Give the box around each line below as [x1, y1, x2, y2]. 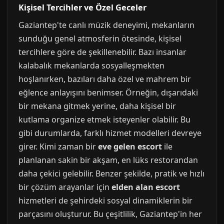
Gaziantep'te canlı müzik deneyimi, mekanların [18, 19, 194, 30]
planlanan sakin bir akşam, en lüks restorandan [18, 154, 198, 165]
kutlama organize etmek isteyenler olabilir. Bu [18, 114, 190, 125]
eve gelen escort [98, 141, 162, 152]
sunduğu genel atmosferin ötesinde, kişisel [18, 33, 181, 44]
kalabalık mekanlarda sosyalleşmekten [18, 60, 164, 71]
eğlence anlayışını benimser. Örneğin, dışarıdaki [18, 87, 198, 98]
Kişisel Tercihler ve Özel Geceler [18, 2, 146, 13]
